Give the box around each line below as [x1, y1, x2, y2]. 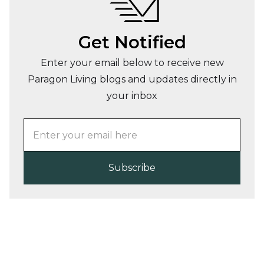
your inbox [107, 90, 157, 102]
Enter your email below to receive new [40, 57, 224, 69]
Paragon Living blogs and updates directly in [27, 74, 237, 85]
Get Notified [78, 32, 186, 53]
